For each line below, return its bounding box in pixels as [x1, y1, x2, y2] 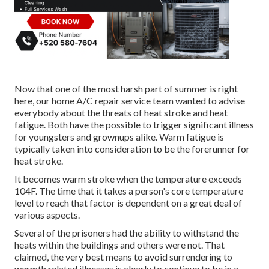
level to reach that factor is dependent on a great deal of [14, 197, 242, 209]
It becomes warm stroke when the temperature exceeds [14, 173, 242, 185]
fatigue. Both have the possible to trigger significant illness [14, 119, 254, 131]
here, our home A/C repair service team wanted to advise [14, 95, 245, 107]
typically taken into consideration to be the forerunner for [14, 143, 250, 155]
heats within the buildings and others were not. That [14, 239, 225, 251]
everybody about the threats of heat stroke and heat [14, 107, 228, 119]
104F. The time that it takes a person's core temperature [14, 185, 243, 197]
